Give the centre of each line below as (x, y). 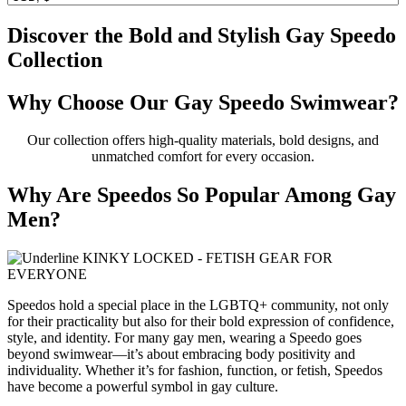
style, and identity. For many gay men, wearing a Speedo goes (184, 338)
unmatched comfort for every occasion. (203, 157)
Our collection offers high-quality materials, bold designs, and (203, 140)
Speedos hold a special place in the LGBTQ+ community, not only (198, 305)
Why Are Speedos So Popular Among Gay (202, 195)
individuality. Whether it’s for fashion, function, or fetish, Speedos (195, 371)
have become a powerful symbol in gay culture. (143, 387)
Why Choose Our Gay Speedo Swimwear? (203, 102)
